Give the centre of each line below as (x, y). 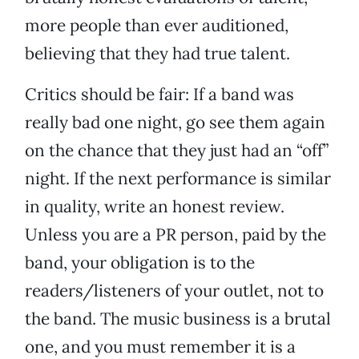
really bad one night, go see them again (175, 123)
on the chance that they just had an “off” (177, 151)
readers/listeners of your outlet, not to (174, 291)
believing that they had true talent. (157, 54)
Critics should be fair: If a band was (159, 95)
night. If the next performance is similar (178, 179)
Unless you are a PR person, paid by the (175, 235)
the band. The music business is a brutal (178, 319)
